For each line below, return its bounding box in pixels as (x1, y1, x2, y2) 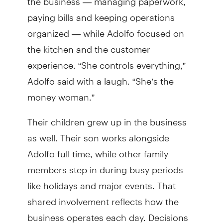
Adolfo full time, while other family (27, 139, 168, 159)
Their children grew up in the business (27, 108, 187, 127)
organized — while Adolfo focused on (27, 19, 184, 39)
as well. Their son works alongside (27, 123, 169, 143)
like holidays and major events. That (27, 171, 176, 191)
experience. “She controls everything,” (27, 51, 186, 71)
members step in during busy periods (27, 155, 183, 175)
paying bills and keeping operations (27, 3, 175, 23)
